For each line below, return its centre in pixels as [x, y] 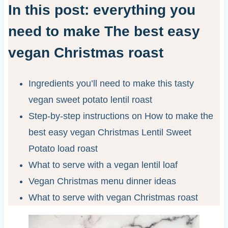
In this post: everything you [102, 10]
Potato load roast [63, 148]
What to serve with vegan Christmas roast [113, 197]
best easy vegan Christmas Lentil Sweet [110, 132]
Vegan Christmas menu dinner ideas [102, 181]
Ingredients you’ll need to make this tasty [111, 83]
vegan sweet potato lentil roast [91, 99]
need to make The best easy [104, 31]
